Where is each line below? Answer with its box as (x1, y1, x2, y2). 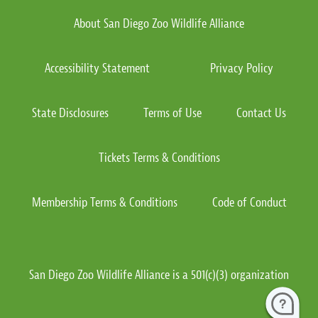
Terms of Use (143, 104, 202, 121)
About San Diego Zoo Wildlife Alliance (74, 15, 244, 32)
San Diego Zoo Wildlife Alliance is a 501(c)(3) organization (29, 266, 289, 283)
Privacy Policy (210, 60, 274, 77)
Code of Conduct (212, 194, 287, 211)
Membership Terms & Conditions (31, 194, 177, 211)
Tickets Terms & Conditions (98, 149, 220, 166)
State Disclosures (31, 104, 109, 121)
